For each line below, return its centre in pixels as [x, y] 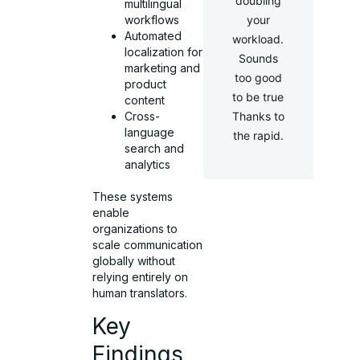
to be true [258, 97]
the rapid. [258, 135]
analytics [148, 164]
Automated [153, 35]
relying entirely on [141, 276]
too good [258, 78]
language [150, 132]
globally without [134, 260]
